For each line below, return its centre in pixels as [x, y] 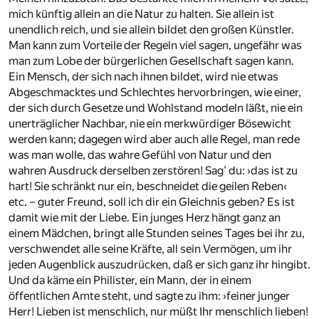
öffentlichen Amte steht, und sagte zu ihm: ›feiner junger [149, 296]
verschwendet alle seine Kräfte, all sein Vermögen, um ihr [150, 249]
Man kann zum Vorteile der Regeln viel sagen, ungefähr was [155, 46]
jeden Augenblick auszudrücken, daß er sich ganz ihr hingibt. [159, 265]
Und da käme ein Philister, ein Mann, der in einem [130, 281]
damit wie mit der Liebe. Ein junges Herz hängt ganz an [145, 218]
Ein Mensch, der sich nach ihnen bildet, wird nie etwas [143, 77]
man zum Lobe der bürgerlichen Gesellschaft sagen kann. [151, 61]
